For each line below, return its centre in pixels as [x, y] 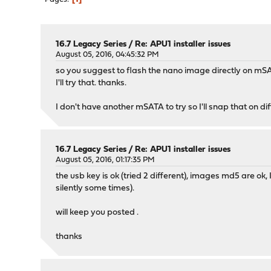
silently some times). [95, 188]
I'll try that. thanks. [91, 83]
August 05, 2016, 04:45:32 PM [108, 55]
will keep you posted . [97, 213]
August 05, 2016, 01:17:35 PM [106, 160]
